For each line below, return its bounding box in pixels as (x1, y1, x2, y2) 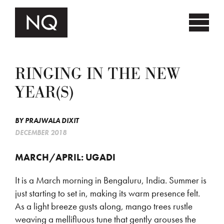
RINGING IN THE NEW (15, 63, 180, 85)
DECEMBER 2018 (15, 128, 66, 137)
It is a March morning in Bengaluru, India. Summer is (15, 174, 206, 186)
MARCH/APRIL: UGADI (15, 151, 115, 163)
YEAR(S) (15, 82, 73, 103)
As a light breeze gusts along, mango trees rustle (15, 200, 192, 212)
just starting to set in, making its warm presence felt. (15, 187, 200, 199)
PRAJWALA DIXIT (25, 116, 78, 125)
